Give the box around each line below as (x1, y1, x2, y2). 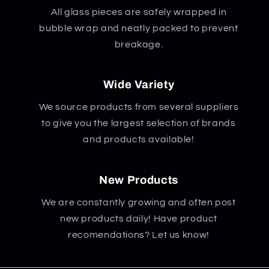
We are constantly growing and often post (41, 198, 236, 208)
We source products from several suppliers (38, 102, 239, 112)
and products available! (83, 134, 195, 145)
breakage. (114, 39, 163, 49)
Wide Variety (103, 78, 175, 91)
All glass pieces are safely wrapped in (50, 7, 227, 17)
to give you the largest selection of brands (41, 118, 236, 128)
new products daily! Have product (59, 214, 218, 224)
